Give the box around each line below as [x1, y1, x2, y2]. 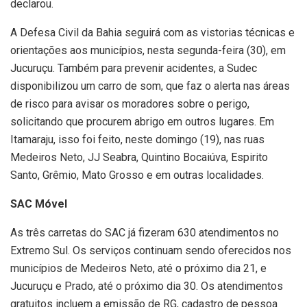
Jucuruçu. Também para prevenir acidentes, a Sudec [10, 61, 257, 75]
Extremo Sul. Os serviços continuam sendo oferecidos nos [10, 243, 291, 257]
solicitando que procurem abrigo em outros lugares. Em [10, 114, 274, 128]
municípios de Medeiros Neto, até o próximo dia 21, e [10, 261, 267, 275]
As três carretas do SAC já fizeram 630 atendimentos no [10, 225, 279, 239]
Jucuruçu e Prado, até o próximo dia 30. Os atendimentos [10, 279, 283, 293]
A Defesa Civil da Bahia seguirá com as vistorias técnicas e [10, 25, 295, 39]
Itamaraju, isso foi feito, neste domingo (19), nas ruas [10, 132, 265, 146]
